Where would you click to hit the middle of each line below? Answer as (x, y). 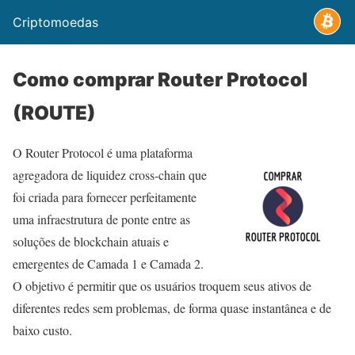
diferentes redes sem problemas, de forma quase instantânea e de (172, 308)
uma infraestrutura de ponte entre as (101, 219)
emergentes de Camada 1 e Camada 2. (108, 263)
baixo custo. (42, 330)
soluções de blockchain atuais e (91, 241)
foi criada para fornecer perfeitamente (105, 197)
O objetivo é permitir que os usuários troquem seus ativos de (162, 286)
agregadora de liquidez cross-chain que (110, 175)
